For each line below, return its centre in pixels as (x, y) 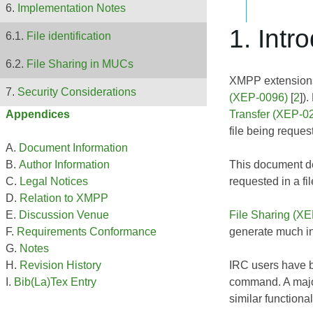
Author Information (64, 165)
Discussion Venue (64, 215)
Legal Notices (54, 182)
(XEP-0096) (259, 97)
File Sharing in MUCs (80, 64)
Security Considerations (77, 92)
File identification (69, 36)
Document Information (73, 148)
